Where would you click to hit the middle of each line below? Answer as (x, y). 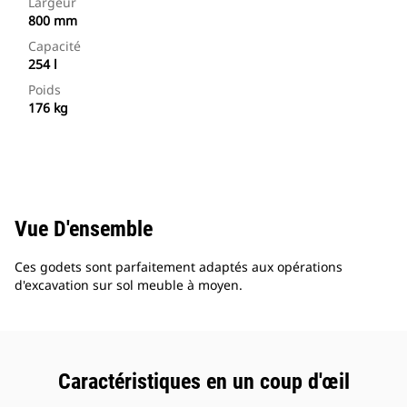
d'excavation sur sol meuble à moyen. (129, 285)
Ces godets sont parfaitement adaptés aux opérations (179, 267)
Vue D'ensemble (84, 229)
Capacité (55, 46)
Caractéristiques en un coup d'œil (203, 382)
